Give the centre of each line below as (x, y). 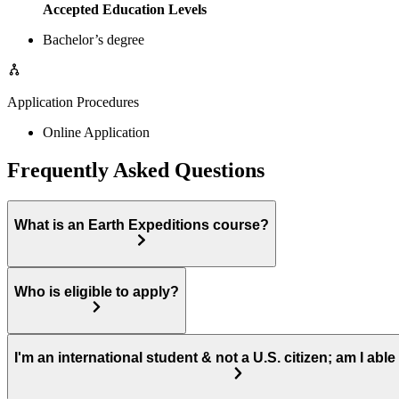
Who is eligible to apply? (97, 291)
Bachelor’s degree (94, 40)
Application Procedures (73, 102)
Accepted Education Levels (125, 10)
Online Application (96, 133)
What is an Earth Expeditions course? (142, 224)
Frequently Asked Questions (136, 171)
